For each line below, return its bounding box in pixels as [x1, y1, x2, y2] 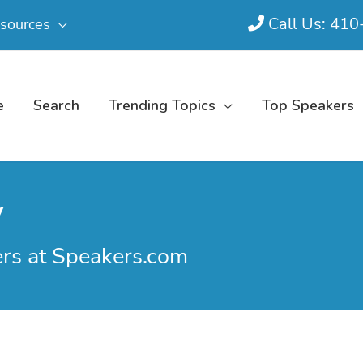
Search [33, 96, 79, 116]
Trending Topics [109, 96, 216, 116]
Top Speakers [262, 96, 354, 116]
